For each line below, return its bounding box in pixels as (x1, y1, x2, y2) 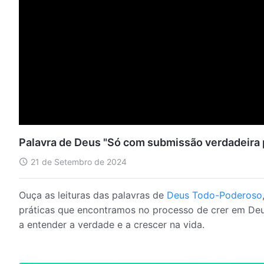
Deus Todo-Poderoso (167, 189, 262, 201)
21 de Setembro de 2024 (31, 156, 127, 167)
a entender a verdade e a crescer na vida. (19, 218, 204, 230)
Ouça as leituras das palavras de (19, 189, 167, 201)
